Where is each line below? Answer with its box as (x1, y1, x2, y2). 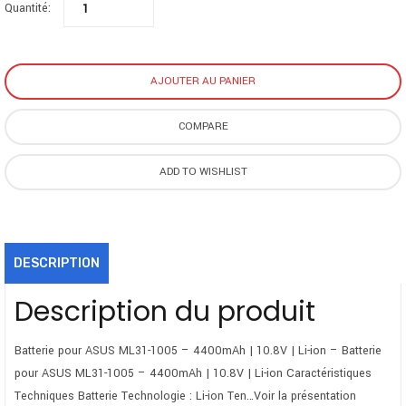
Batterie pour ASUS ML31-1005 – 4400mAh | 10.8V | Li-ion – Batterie (14, 342, 382, 359)
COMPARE (178, 118, 228, 134)
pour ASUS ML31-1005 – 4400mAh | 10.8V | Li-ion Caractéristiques (14, 364, 372, 382)
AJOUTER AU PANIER (150, 72, 256, 89)
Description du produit (14, 292, 315, 331)
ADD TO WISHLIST (159, 163, 247, 179)
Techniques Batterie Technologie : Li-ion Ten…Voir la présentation (14, 387, 356, 404)
